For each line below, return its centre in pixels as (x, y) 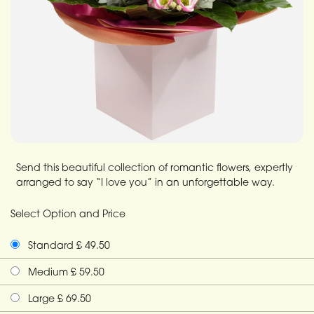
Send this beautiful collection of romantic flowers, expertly (155, 167)
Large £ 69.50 (58, 298)
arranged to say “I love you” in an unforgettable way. (145, 182)
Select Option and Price (68, 213)
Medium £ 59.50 (65, 272)
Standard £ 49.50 (68, 245)
